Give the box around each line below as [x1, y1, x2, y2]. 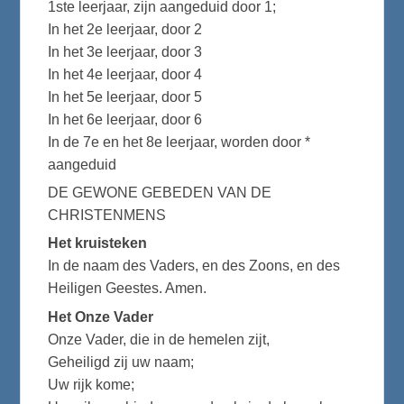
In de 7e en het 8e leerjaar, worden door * [48, 133, 311, 150]
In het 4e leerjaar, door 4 [48, 66, 203, 82]
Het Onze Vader [48, 308, 154, 325]
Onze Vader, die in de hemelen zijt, [48, 331, 271, 347]
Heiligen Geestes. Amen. [48, 280, 207, 297]
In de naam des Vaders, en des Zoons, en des [48, 258, 341, 274]
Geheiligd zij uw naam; [48, 353, 195, 370]
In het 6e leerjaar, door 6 [48, 111, 203, 127]
